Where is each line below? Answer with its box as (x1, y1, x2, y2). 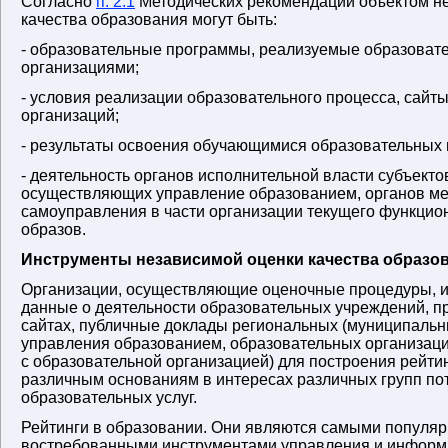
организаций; (21, 107, 119, 124)
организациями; (21, 59, 139, 76)
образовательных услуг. (21, 389, 197, 406)
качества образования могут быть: (21, 11, 277, 28)
